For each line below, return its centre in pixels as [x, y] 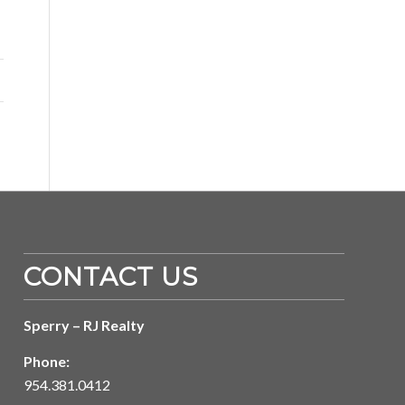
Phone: [47, 361]
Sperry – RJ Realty [85, 325]
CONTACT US [111, 277]
